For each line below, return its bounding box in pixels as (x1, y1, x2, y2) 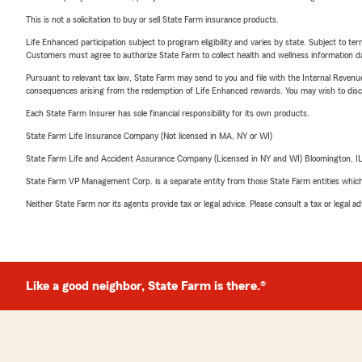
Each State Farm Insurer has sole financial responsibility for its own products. (26, 108, 309, 118)
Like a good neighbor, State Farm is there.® (26, 280, 266, 293)
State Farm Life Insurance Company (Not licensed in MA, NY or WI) (26, 131, 272, 141)
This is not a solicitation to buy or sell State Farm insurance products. (26, 15, 279, 24)
